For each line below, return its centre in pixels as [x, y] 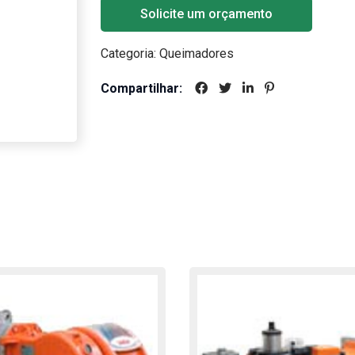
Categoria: [128, 53]
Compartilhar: [141, 88]
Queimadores [197, 53]
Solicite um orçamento [206, 13]
